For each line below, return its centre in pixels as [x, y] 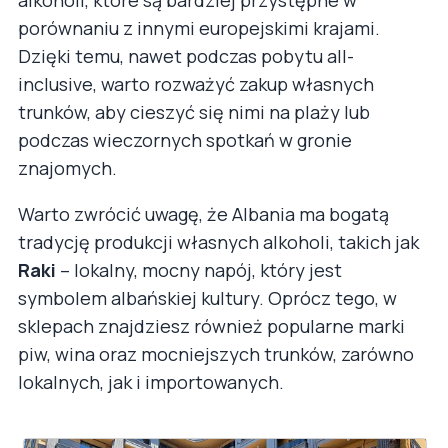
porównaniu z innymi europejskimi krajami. [199, 27]
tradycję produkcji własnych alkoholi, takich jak [218, 241]
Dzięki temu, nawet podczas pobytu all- [186, 55]
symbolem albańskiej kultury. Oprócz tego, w [207, 297]
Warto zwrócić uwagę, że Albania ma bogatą [203, 213]
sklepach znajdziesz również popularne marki [211, 325]
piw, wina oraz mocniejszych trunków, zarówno [216, 353]
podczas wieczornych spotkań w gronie [185, 139]
